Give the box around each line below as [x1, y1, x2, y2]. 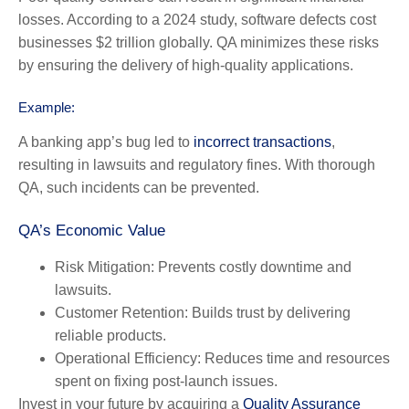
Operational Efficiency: [55, 350, 201, 366]
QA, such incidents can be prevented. [18, 179, 259, 195]
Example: [18, 99, 75, 115]
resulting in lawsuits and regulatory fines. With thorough [18, 156, 375, 173]
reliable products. [55, 327, 166, 343]
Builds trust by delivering [188, 304, 351, 320]
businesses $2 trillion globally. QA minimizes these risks [18, 34, 379, 50]
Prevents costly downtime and [154, 258, 351, 275]
